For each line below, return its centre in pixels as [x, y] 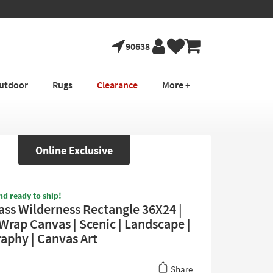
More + [176, 85]
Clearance [117, 85]
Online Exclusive [74, 150]
